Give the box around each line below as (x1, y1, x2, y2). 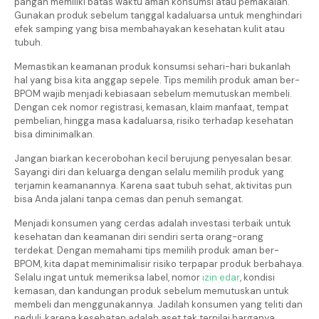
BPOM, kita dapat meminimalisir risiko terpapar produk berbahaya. (14, 257, 304, 270)
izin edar (202, 271, 240, 283)
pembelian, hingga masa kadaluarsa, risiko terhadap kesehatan (14, 114, 293, 127)
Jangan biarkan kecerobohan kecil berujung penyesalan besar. (14, 152, 293, 164)
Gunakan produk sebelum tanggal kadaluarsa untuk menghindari (14, 9, 302, 21)
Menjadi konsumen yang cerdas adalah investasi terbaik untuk (14, 216, 291, 229)
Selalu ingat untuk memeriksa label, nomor (14, 271, 202, 283)
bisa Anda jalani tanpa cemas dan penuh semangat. (14, 192, 244, 205)
